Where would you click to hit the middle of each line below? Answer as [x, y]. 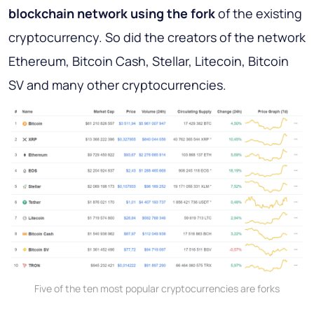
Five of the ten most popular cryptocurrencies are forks [157, 289]
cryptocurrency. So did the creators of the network [157, 37]
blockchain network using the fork [112, 14]
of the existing [259, 14]
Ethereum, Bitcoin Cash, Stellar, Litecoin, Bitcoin [149, 61]
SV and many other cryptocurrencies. [117, 85]
